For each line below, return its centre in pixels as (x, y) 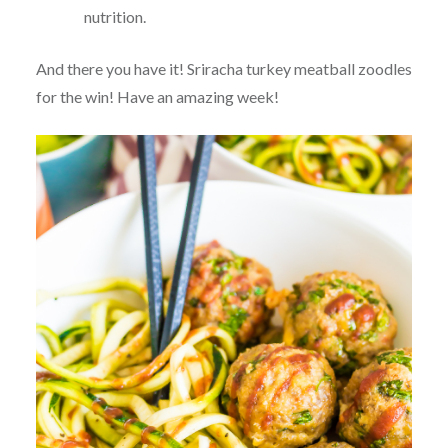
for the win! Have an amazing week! (157, 96)
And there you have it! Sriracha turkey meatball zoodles (223, 68)
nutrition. (114, 16)
